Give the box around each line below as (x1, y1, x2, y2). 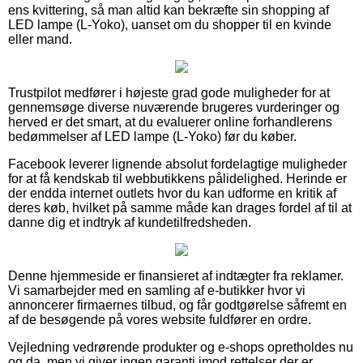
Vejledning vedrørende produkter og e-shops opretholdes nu (8, 340, 353, 354)
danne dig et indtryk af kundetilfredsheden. (8, 215, 251, 229)
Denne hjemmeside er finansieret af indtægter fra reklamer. (8, 268, 344, 283)
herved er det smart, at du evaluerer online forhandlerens (8, 114, 332, 129)
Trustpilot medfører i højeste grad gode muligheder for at (8, 85, 330, 100)
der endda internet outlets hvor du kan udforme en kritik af (8, 186, 336, 200)
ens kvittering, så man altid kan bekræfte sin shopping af (8, 2, 329, 17)
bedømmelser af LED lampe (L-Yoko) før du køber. (8, 129, 297, 143)
